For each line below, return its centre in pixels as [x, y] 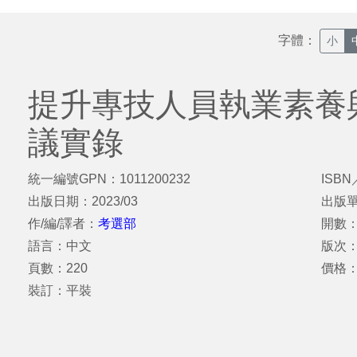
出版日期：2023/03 [83, 201]
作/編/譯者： [63, 224]
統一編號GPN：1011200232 [109, 179]
